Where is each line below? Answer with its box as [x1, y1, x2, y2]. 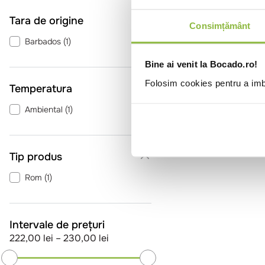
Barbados [25, 36, 61, 47]
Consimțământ [189, 20, 251, 31]
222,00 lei [9, 232, 53, 244]
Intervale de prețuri [9, 218, 105, 231]
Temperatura [9, 82, 72, 95]
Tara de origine [9, 14, 83, 27]
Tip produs [9, 150, 62, 163]
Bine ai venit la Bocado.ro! [144, 59, 258, 69]
